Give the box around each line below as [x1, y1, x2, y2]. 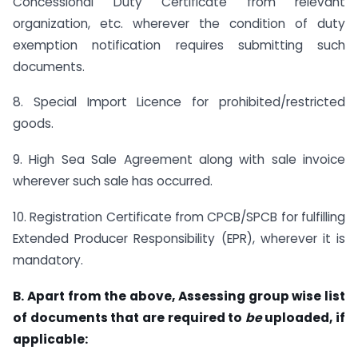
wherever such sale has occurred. [13, 173, 213, 190]
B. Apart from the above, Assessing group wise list [13, 287, 345, 304]
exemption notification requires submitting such [13, 36, 345, 54]
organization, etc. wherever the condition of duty [13, 14, 345, 32]
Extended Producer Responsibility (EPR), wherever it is [13, 229, 345, 247]
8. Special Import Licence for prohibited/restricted [13, 93, 345, 111]
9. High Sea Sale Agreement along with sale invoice [13, 151, 345, 169]
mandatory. [13, 251, 83, 268]
